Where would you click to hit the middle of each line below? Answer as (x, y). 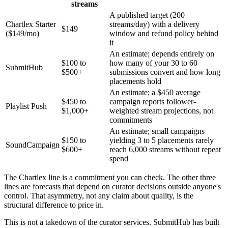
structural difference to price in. (54, 205)
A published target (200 (147, 15)
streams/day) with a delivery (154, 24)
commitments (131, 120)
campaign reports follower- (153, 102)
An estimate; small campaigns (157, 131)
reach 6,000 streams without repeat (165, 150)
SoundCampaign (33, 145)
